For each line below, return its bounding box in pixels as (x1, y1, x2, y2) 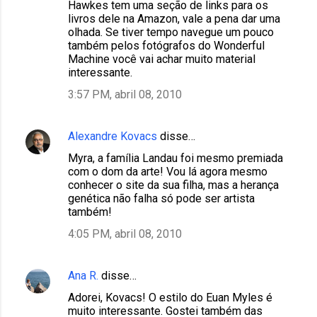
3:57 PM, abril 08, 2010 (68, 88, 182, 102)
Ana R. (68, 269, 98, 283)
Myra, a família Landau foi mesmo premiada (68, 151, 283, 166)
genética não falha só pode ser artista (68, 192, 255, 206)
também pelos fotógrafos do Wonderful (68, 39, 265, 53)
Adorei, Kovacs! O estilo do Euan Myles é (68, 291, 272, 305)
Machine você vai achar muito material (68, 52, 255, 67)
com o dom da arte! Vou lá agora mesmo (68, 165, 267, 179)
